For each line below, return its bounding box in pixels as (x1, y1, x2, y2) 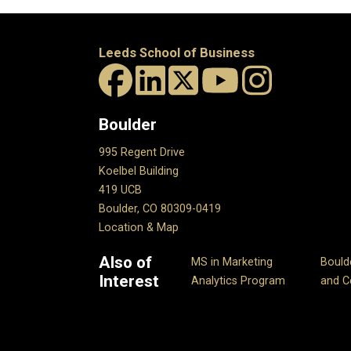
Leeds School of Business (99, 45, 255, 60)
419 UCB (99, 183, 142, 197)
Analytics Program (191, 274, 286, 288)
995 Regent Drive (99, 146, 185, 160)
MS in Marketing (191, 255, 273, 270)
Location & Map (99, 221, 179, 235)
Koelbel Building (99, 165, 179, 179)
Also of (99, 253, 152, 273)
